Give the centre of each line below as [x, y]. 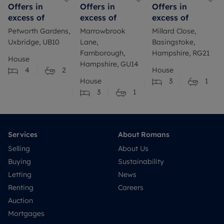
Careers [131, 187]
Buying [19, 161]
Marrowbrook [103, 31]
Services [23, 134]
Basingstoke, [173, 42]
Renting [21, 187]
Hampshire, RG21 [181, 53]
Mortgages [26, 213]
